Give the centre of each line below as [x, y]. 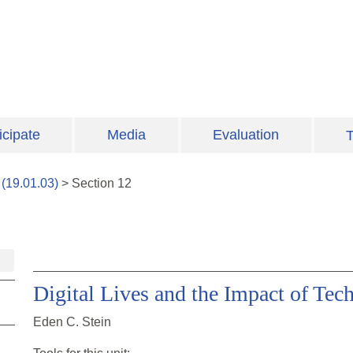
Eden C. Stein [72, 322]
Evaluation [246, 135]
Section [95, 184]
